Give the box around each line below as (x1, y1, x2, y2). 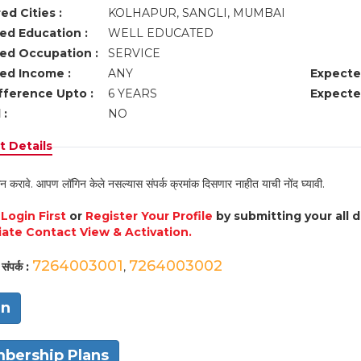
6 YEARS (107, 86, 157, 101)
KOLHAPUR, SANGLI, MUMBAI (107, 6, 288, 20)
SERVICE (107, 46, 164, 60)
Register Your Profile (85, 209, 213, 223)
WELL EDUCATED (107, 26, 217, 40)
